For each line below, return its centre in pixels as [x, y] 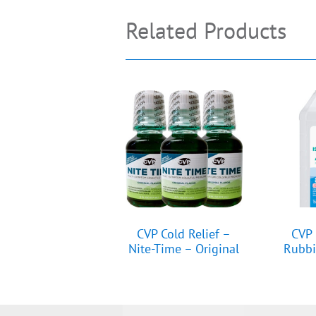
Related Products [206, 30]
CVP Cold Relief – [184, 233]
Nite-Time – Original [184, 248]
